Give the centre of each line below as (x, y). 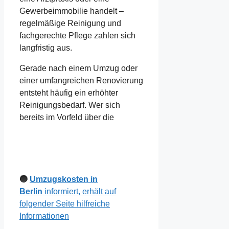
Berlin (31, 192)
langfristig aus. (46, 48)
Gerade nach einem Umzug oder (78, 68)
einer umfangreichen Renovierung (81, 80)
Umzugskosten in (64, 179)
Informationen (44, 216)
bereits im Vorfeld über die (67, 117)
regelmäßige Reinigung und (70, 23)
